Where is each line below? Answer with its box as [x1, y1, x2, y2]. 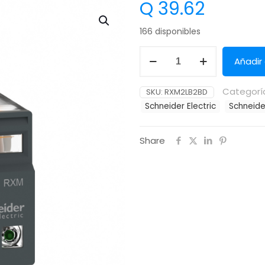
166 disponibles [140, 26, 201, 38]
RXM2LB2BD [164, 86, 208, 98]
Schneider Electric [145, 101, 216, 112]
